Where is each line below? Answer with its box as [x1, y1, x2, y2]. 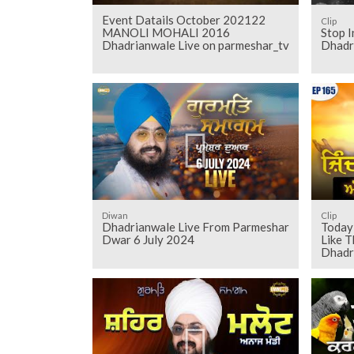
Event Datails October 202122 [101, 12, 265, 27]
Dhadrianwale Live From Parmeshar [101, 220, 289, 234]
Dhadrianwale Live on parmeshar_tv [101, 37, 289, 52]
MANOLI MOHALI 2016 [101, 24, 230, 40]
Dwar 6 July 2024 [101, 232, 194, 247]
